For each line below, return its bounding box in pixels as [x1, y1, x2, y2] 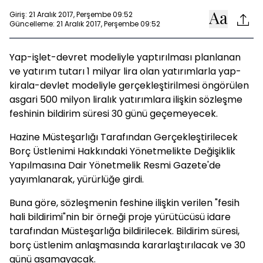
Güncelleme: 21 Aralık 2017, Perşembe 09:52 [9, 18, 160, 29]
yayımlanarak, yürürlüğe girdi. [9, 173, 144, 186]
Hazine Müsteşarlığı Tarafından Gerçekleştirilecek [9, 130, 238, 144]
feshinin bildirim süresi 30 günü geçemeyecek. [9, 107, 218, 120]
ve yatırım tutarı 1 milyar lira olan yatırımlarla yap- [9, 65, 241, 78]
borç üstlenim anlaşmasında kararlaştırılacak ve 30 [9, 238, 245, 252]
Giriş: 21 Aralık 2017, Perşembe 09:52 [9, 9, 133, 19]
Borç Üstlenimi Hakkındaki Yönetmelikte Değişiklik [9, 144, 235, 158]
